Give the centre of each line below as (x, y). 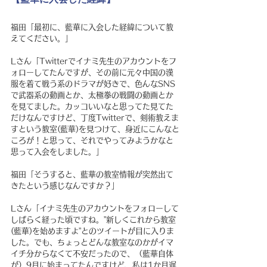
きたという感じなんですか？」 (65, 186)
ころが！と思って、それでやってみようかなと (92, 140)
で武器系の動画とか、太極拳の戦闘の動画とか (92, 95)
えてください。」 (42, 38)
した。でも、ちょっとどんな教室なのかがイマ (92, 242)
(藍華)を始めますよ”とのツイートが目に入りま (92, 231)
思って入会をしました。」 (57, 152)
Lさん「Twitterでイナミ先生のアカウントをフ (94, 61)
